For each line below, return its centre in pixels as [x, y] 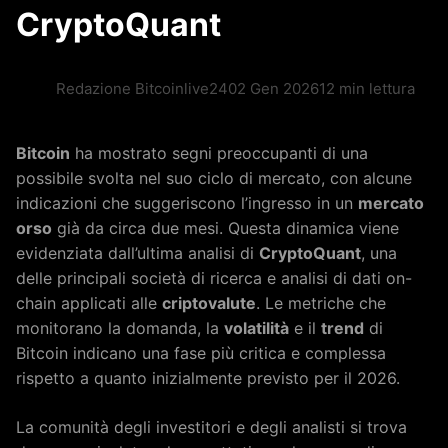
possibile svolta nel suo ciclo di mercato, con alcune [214, 178]
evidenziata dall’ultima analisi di [137, 253]
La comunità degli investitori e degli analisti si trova [211, 427]
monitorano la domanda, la [120, 328]
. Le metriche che [321, 303]
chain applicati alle [89, 303]
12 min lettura [367, 88]
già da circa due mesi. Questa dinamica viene [225, 228]
